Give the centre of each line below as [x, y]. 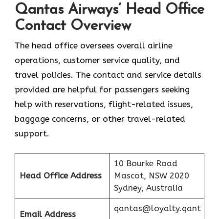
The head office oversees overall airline [94, 45]
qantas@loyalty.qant [157, 208]
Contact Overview [73, 26]
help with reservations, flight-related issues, [104, 104]
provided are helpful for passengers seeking [102, 89]
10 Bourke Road [145, 164]
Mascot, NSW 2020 [151, 176]
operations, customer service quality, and [97, 60]
